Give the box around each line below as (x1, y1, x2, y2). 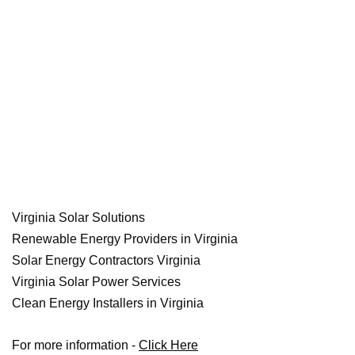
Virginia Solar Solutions (12, 211, 145, 225)
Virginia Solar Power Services (12, 275, 181, 289)
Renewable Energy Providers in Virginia (12, 232, 238, 246)
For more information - (12, 338, 139, 353)
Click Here (139, 338, 198, 353)
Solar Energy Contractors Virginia (12, 254, 200, 268)
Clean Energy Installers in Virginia (12, 296, 204, 311)
